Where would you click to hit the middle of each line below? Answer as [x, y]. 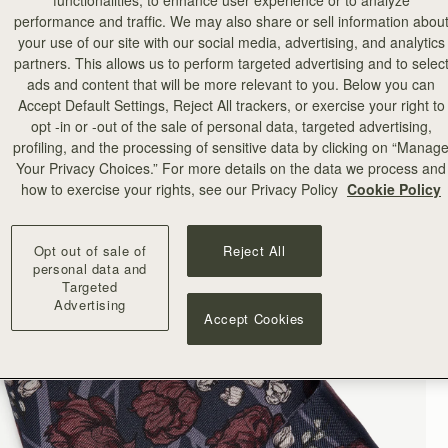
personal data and [90, 269]
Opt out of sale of [90, 251]
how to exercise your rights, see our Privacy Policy [181, 189]
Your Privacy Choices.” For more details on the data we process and [231, 168]
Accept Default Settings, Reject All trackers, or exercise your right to [231, 105]
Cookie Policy [394, 189]
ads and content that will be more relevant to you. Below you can [231, 84]
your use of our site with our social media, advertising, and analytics [231, 42]
